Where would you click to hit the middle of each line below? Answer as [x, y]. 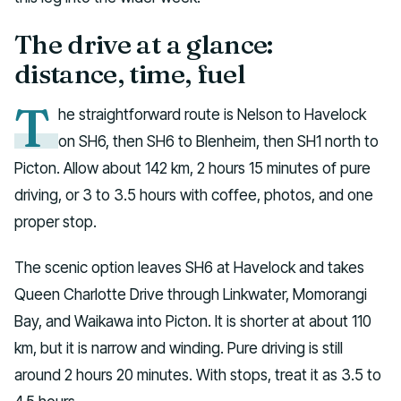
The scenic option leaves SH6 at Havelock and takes [189, 268]
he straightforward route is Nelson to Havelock [213, 115]
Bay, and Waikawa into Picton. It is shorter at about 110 [193, 321]
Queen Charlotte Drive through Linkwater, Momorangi [191, 294]
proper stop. [55, 222]
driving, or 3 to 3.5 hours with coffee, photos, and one [194, 195]
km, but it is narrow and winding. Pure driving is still [179, 348]
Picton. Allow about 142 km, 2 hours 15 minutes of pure [192, 168]
